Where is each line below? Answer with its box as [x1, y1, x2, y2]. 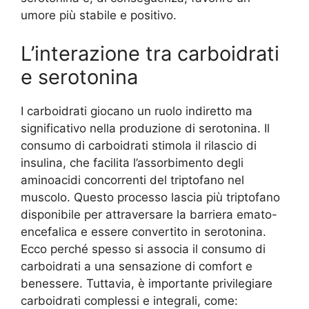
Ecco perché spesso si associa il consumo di [21, 241, 266, 256]
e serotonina [21, 64, 138, 89]
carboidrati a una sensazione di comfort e [21, 259, 252, 273]
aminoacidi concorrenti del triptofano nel [21, 172, 244, 187]
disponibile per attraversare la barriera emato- [21, 207, 277, 221]
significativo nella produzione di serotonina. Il [21, 121, 270, 135]
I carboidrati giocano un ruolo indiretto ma [21, 103, 252, 118]
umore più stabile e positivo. [21, 8, 177, 23]
